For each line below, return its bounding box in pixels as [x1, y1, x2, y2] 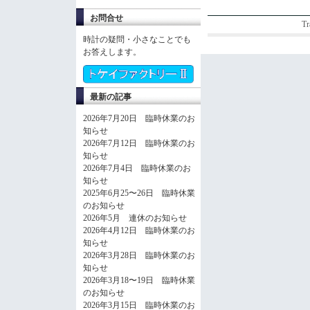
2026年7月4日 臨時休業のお [83, 163, 191, 173]
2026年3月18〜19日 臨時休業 [83, 275, 195, 285]
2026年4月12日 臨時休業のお [83, 225, 195, 235]
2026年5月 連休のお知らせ [83, 212, 187, 223]
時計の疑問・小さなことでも [83, 35, 191, 44]
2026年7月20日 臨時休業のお [83, 113, 195, 123]
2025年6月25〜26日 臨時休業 [83, 188, 195, 198]
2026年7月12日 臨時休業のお [83, 138, 195, 148]
